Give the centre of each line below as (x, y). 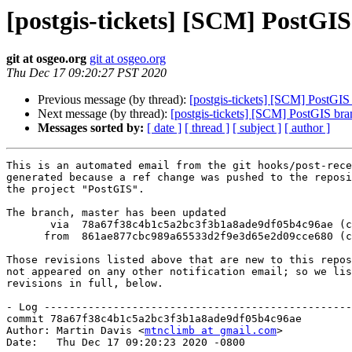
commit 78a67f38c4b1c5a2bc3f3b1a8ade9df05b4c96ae (154, 319)
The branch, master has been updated (116, 213)
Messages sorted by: (91, 128)
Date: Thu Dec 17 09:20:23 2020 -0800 (126, 343)
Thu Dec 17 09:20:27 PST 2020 (86, 73)
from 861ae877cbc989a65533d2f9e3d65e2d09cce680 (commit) (25, 236)
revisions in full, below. (85, 284)
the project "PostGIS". (75, 189)
